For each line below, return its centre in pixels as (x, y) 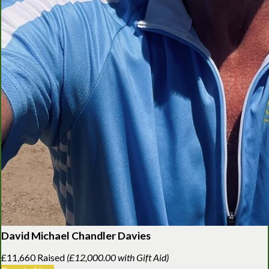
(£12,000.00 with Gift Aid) (118, 257)
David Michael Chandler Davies (76, 235)
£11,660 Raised (34, 257)
